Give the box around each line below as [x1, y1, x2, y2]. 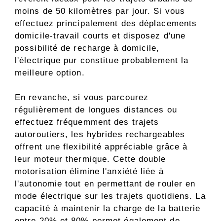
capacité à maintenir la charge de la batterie [15, 204, 201, 214]
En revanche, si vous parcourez [15, 93, 149, 103]
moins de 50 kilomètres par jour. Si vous [15, 6, 185, 16]
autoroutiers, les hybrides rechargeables [15, 130, 185, 140]
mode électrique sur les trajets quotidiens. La [15, 191, 206, 201]
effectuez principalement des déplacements [15, 18, 197, 28]
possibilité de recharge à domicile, [15, 43, 160, 53]
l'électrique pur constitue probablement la [15, 55, 189, 65]
